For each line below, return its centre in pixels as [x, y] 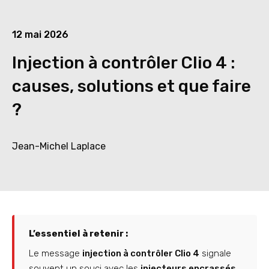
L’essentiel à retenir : [78, 234]
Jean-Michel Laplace [59, 146]
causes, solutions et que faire [131, 86]
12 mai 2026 [40, 34]
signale [215, 254]
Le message [56, 254]
